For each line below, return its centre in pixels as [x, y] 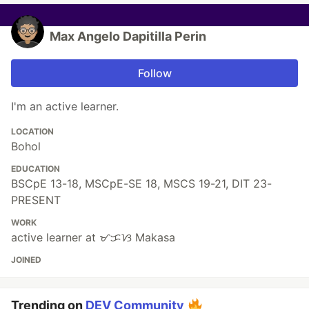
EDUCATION [36, 169]
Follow [154, 73]
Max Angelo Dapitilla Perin [128, 37]
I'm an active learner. [65, 107]
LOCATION [32, 132]
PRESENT [36, 200]
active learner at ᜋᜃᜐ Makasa [93, 238]
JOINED [26, 260]
